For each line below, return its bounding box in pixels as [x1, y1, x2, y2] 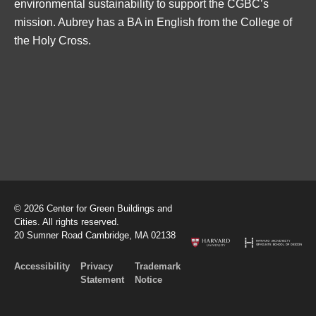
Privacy [80, 260, 113, 272]
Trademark [135, 260, 181, 272]
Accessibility [14, 260, 70, 272]
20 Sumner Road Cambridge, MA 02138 [14, 229, 176, 241]
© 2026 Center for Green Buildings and [14, 202, 172, 214]
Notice [135, 274, 162, 285]
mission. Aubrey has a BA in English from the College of [14, 16, 292, 28]
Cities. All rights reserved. [14, 216, 119, 227]
